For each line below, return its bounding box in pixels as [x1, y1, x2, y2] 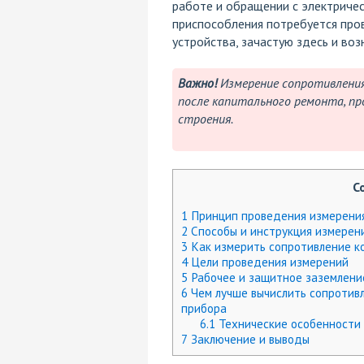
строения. [177, 110, 233, 127]
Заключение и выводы [187, 331, 310, 348]
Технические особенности [214, 316, 361, 332]
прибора [180, 301, 227, 317]
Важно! [177, 75, 217, 91]
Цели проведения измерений [187, 254, 349, 271]
